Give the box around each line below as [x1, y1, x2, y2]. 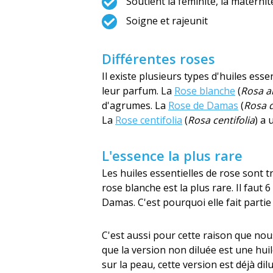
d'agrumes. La [102, 99, 168, 112]
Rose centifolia [115, 113, 182, 127]
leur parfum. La [102, 84, 174, 97]
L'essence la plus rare [102, 146, 243, 165]
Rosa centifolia [188, 113, 255, 127]
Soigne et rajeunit [126, 14, 208, 27]
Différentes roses [102, 49, 215, 68]
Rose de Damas [168, 99, 238, 112]
